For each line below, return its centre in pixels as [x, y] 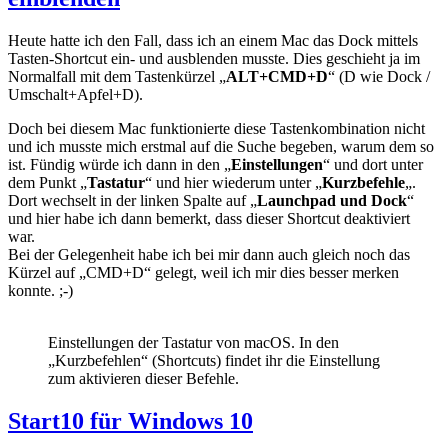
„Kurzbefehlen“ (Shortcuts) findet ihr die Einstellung [214, 360]
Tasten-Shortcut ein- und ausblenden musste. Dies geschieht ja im [214, 58]
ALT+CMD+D [277, 76]
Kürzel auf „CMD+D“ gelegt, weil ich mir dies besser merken [203, 272]
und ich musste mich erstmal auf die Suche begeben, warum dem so [221, 146]
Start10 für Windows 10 [130, 420]
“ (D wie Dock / [379, 76]
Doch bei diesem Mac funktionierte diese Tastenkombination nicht [216, 128]
